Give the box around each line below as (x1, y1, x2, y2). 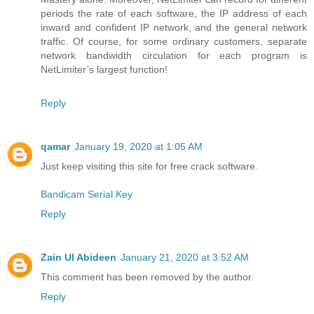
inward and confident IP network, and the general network (41, 22, 307, 34)
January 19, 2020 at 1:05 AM (74, 141, 203, 153)
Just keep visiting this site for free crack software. (41, 161, 258, 172)
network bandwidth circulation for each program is (41, 50, 307, 62)
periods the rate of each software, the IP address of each (41, 8, 307, 20)
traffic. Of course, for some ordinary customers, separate (41, 36, 307, 48)
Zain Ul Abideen (41, 252, 116, 264)
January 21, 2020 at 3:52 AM (121, 252, 249, 264)
